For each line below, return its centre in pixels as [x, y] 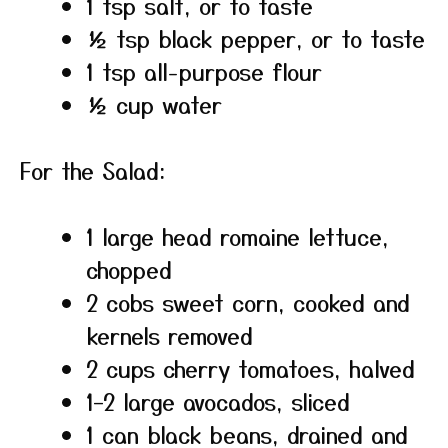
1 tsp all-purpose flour [204, 71]
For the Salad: [93, 170]
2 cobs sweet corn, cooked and [248, 302]
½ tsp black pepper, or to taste [255, 38]
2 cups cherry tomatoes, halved [250, 368]
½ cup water [154, 104]
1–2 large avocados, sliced [218, 401]
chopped [129, 269]
